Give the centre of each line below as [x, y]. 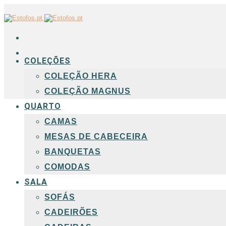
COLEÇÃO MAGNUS [88, 91]
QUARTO [43, 106]
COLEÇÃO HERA [81, 76]
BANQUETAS [73, 152]
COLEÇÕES [47, 61]
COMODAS [67, 167]
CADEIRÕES [71, 212]
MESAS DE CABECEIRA [96, 136]
